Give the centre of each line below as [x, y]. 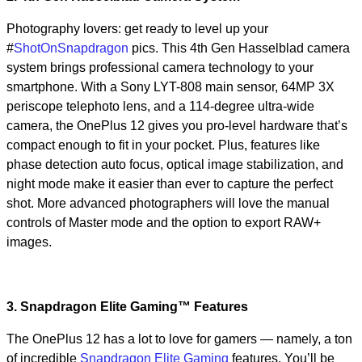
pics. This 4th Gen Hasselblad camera [239, 48]
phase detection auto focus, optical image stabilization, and [175, 164]
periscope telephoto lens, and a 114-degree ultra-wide [160, 106]
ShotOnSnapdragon [71, 48]
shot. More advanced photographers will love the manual [168, 203]
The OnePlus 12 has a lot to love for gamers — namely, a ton [179, 339]
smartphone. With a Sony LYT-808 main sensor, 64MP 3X [170, 87]
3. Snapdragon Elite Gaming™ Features [127, 307]
